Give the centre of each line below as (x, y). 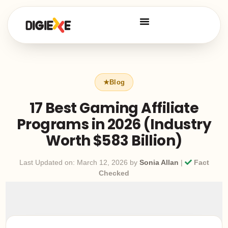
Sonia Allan (159, 163)
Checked (114, 173)
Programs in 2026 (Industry (114, 125)
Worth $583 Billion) (114, 141)
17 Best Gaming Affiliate (114, 108)
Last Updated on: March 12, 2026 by (79, 163)
